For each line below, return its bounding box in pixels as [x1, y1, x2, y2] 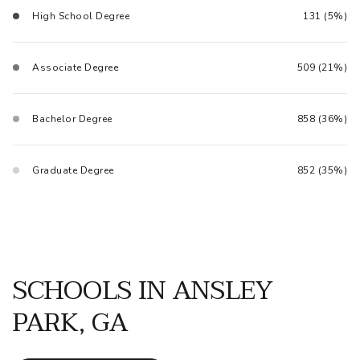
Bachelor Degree [32, 112, 112, 125]
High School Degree [32, 9, 129, 22]
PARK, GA [13, 301, 128, 346]
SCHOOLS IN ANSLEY [13, 268, 273, 313]
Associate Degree [32, 60, 118, 74]
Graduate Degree [32, 163, 114, 177]
